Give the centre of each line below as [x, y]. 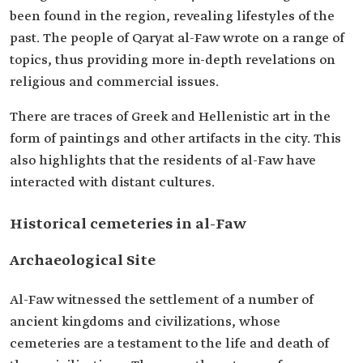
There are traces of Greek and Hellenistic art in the [170, 117]
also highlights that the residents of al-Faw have [163, 161]
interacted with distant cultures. [112, 183]
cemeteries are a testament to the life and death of [169, 344]
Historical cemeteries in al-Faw [128, 224]
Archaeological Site [83, 261]
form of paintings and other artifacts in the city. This [175, 139]
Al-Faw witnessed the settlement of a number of [162, 300]
